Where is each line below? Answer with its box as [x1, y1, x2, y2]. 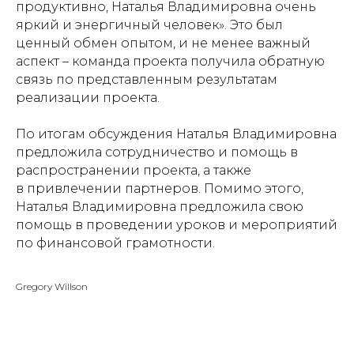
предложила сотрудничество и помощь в [16, 144, 298, 160]
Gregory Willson [16, 280, 88, 292]
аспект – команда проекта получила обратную [16, 53, 325, 69]
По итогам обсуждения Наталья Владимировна [16, 126, 337, 141]
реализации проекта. [16, 89, 160, 105]
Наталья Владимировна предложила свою [16, 198, 303, 214]
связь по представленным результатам [16, 71, 277, 87]
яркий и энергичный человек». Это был [16, 17, 283, 32]
